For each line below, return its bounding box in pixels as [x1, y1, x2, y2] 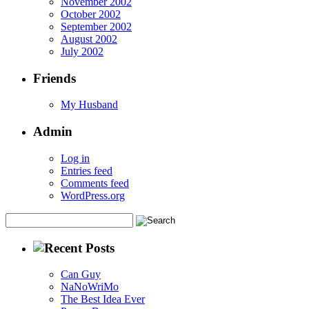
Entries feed [61, 164, 112, 177]
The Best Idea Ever [61, 293, 145, 306]
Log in [61, 152, 90, 164]
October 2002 [61, 8, 121, 20]
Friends [33, 70, 76, 86]
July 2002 [61, 46, 103, 57]
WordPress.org [61, 189, 125, 201]
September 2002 [61, 21, 132, 32]
